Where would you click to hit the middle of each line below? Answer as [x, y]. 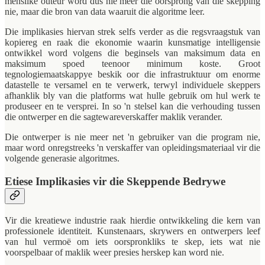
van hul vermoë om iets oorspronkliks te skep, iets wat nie [132, 241]
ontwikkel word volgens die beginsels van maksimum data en [132, 53]
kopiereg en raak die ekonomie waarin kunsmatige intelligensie [132, 43]
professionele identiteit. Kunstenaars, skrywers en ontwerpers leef [132, 231]
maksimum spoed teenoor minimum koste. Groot [132, 64]
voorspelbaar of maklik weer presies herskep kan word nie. [114, 252]
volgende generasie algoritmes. [62, 159]
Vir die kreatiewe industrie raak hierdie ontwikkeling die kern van [132, 220]
